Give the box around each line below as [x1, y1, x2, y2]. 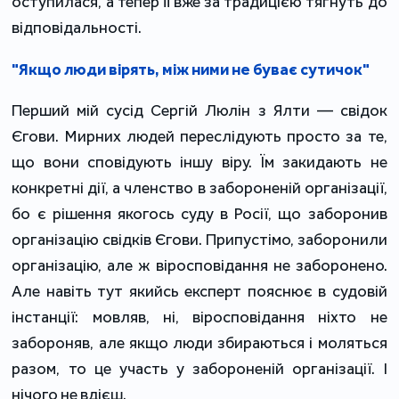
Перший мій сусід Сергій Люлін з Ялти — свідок [12, 100, 387, 120]
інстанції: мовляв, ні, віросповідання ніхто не [12, 306, 387, 327]
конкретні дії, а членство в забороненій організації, [12, 177, 387, 198]
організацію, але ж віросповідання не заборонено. [12, 255, 387, 275]
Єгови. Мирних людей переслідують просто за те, [12, 126, 387, 146]
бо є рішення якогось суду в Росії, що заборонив [12, 203, 387, 224]
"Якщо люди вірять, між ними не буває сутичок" [12, 59, 370, 79]
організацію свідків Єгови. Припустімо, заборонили [12, 229, 387, 249]
